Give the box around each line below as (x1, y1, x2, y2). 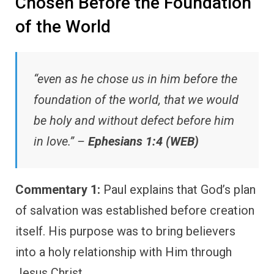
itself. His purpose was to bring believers (15, 224, 235, 239)
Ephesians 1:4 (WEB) (88, 134, 199, 149)
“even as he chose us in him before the (34, 72, 237, 87)
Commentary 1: (15, 182, 100, 198)
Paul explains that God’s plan (100, 182, 256, 198)
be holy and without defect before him (34, 113, 234, 128)
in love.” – (34, 134, 88, 149)
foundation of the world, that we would (34, 92, 239, 108)
